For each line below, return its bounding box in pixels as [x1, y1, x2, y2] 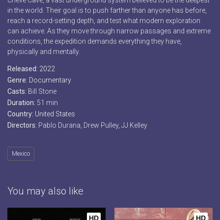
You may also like [7, 185, 83, 197]
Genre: [7, 76, 29, 84]
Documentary [29, 76, 71, 84]
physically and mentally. [7, 48, 80, 56]
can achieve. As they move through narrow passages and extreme [7, 27, 211, 35]
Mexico [12, 150, 30, 158]
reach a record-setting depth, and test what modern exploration [7, 17, 200, 25]
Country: [7, 110, 35, 118]
